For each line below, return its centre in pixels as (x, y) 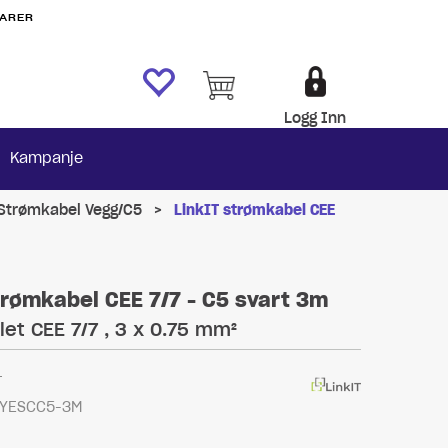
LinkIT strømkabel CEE (254, 210)
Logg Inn (315, 118)
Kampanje (46, 158)
